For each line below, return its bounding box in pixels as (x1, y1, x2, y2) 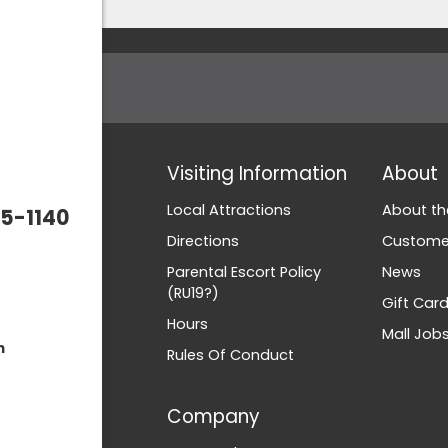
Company (167, 403, 259, 430)
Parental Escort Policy (167, 262, 321, 282)
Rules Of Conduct (167, 345, 294, 365)
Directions (167, 231, 239, 251)
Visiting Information (167, 160, 347, 187)
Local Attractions (167, 200, 291, 220)
